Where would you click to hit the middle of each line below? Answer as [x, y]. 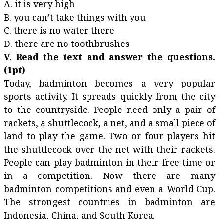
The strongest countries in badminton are [109, 202]
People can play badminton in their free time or [109, 162]
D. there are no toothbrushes [67, 44]
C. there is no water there [101, 30]
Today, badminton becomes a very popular [109, 83]
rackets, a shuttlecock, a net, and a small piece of [109, 123]
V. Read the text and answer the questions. [109, 57]
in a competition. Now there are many [109, 175]
